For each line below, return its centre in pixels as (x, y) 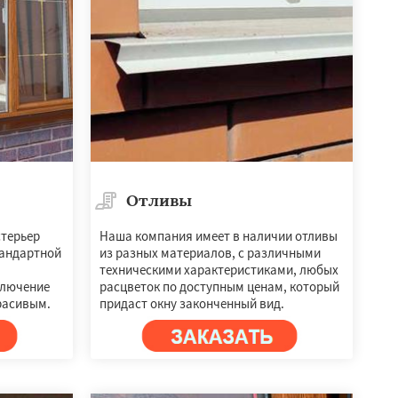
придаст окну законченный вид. (191, 304)
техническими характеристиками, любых (219, 270)
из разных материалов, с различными (210, 253)
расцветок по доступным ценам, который (219, 287)
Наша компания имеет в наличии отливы (218, 236)
